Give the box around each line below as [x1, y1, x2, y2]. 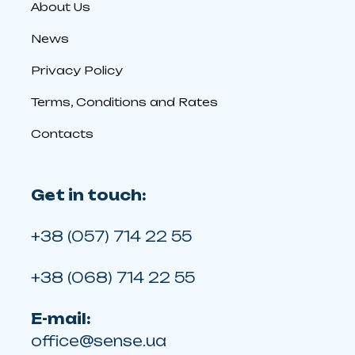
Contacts [31, 126, 94, 140]
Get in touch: [31, 185, 147, 204]
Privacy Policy [31, 63, 123, 77]
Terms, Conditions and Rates [31, 94, 218, 109]
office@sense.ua [31, 331, 166, 349]
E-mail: [31, 309, 91, 327]
